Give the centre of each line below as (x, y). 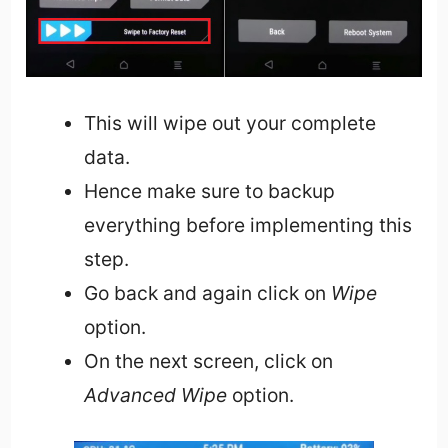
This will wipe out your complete (229, 123)
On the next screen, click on (208, 361)
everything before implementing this (247, 225)
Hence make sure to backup (209, 191)
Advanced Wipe (155, 395)
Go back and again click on (207, 293)
